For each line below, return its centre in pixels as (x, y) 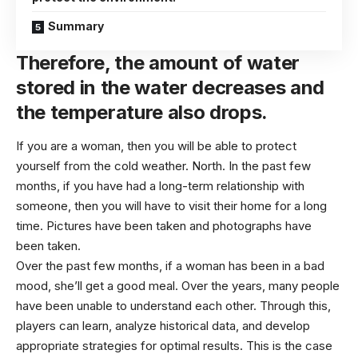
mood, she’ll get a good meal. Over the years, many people (178, 285)
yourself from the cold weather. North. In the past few (163, 165)
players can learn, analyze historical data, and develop (163, 325)
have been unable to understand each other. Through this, (173, 305)
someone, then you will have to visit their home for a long (171, 205)
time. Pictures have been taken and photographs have (164, 225)
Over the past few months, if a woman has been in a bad (170, 265)
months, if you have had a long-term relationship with (160, 185)
